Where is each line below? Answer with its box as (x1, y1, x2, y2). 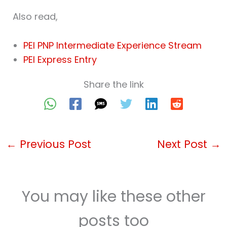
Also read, (12, 10, 58, 23)
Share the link (83, 78, 144, 91)
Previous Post (16, 136, 91, 152)
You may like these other (21, 185, 206, 207)
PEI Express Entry (23, 53, 97, 66)
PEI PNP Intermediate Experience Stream (23, 39, 202, 52)
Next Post (157, 136, 211, 152)
